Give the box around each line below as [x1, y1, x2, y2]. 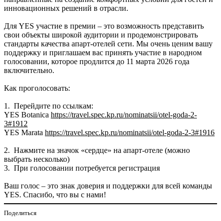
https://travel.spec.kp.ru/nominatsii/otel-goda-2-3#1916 [45, 128, 215, 137]
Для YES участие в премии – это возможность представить [4, 21, 204, 30]
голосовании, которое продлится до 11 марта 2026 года [4, 57, 189, 66]
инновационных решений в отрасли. [4, 3, 128, 12]
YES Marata [4, 128, 45, 137]
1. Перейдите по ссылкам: [4, 101, 93, 110]
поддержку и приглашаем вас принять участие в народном [4, 48, 202, 57]
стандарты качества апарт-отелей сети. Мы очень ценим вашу [4, 39, 213, 48]
